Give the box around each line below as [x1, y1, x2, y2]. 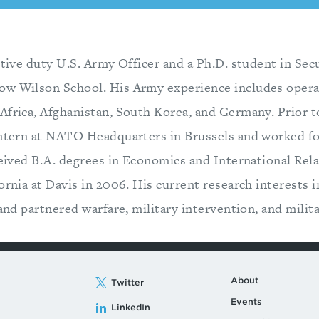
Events [230, 296, 261, 307]
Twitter [110, 277, 144, 288]
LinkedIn [110, 302, 150, 313]
